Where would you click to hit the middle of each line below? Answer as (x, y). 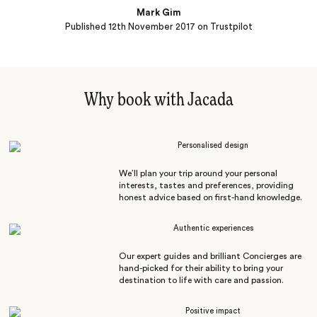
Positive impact (213, 311)
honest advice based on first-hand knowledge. (210, 198)
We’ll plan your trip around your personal (198, 174)
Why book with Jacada (158, 101)
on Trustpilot (224, 27)
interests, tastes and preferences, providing (206, 186)
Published (86, 27)
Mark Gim (158, 13)
